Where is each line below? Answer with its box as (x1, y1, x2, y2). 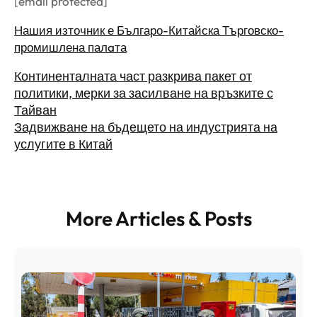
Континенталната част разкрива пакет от (14, 68, 252, 85)
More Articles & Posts (65, 206, 252, 231)
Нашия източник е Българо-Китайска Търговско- (14, 23, 284, 38)
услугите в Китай (14, 136, 113, 153)
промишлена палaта (14, 40, 127, 55)
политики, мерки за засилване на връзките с (14, 85, 273, 102)
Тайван (14, 102, 57, 119)
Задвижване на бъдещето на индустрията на (14, 119, 277, 136)
